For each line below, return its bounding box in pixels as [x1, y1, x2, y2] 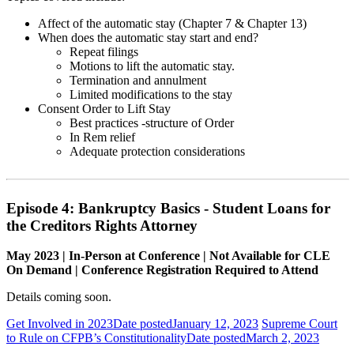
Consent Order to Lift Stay [38, 101, 171, 115]
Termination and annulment [70, 73, 206, 87]
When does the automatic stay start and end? [38, 30, 258, 44]
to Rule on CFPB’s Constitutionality [6, 331, 186, 345]
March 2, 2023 [246, 331, 319, 345]
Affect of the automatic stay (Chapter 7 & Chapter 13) [38, 16, 307, 30]
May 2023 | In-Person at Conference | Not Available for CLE [6, 249, 330, 263]
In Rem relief [70, 130, 135, 144]
